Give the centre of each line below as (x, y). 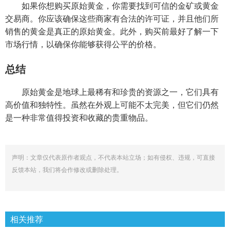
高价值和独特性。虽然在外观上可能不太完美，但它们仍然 (112, 105)
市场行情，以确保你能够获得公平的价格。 (83, 44)
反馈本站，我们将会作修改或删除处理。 (67, 170)
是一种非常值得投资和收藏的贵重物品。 (79, 118)
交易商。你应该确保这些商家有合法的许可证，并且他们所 (112, 19)
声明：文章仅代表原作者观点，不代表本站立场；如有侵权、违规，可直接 (113, 158)
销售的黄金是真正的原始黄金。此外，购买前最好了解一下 (112, 32)
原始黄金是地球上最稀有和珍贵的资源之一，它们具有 (120, 92)
